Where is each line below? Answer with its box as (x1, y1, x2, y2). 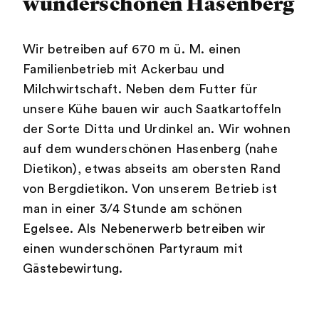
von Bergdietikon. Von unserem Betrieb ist (23, 182, 278, 195)
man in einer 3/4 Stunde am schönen (23, 202, 243, 215)
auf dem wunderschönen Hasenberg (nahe (23, 142, 278, 155)
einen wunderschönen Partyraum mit (23, 241, 243, 255)
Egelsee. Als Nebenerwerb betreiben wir (23, 221, 266, 235)
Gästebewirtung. (23, 261, 123, 275)
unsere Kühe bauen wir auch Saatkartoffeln (23, 102, 282, 115)
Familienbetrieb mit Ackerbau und (23, 62, 225, 75)
